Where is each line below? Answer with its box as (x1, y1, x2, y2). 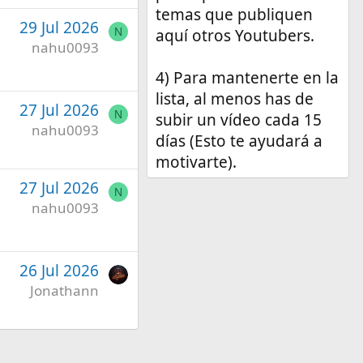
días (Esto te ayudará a (155, 130, 322, 152)
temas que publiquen (155, 4, 313, 26)
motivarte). (155, 152, 237, 173)
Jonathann (29, 280, 99, 300)
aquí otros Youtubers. (155, 25, 314, 47)
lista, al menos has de (155, 88, 314, 110)
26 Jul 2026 (19, 259, 99, 281)
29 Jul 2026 (19, 16, 99, 38)
